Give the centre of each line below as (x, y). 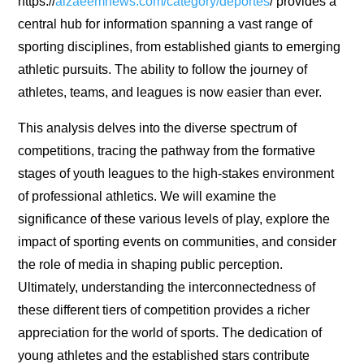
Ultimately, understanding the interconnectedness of (167, 288)
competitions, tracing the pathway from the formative (167, 151)
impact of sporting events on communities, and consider (178, 242)
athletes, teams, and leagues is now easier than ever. (170, 93)
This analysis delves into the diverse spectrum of (158, 128)
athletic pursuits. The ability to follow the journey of (163, 70)
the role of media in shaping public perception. (151, 265)
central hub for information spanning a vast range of (165, 24)
